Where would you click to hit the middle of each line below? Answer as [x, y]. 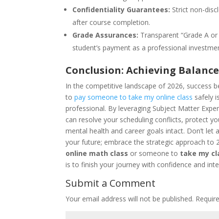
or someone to [154, 153]
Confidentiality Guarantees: [121, 9]
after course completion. [111, 22]
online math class [97, 153]
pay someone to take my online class [134, 97]
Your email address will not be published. [130, 198]
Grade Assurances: [106, 35]
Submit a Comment [111, 183]
